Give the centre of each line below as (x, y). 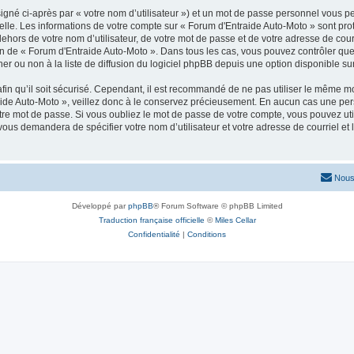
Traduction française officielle (151, 220)
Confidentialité (154, 234)
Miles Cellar (235, 220)
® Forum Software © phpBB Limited (218, 206)
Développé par (100, 206)
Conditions (207, 234)
